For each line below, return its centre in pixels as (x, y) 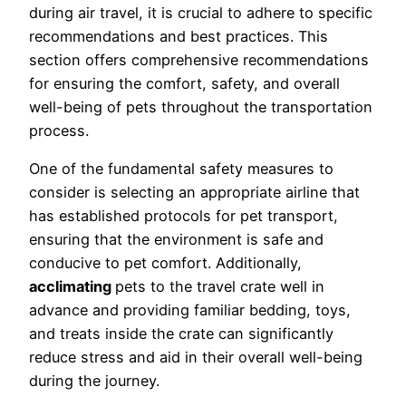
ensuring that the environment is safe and (176, 239)
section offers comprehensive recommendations (199, 59)
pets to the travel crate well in (220, 286)
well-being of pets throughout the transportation (201, 106)
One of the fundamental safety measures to (181, 168)
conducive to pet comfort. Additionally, (165, 262)
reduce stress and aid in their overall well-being (196, 357)
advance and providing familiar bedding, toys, (190, 309)
